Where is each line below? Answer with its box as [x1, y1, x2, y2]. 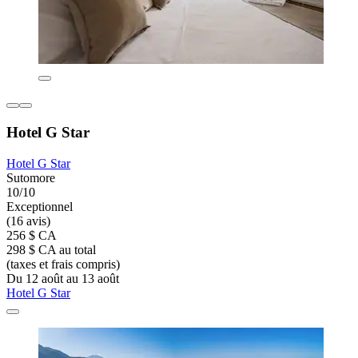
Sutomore [6, 170, 55, 185]
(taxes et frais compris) [6, 257, 120, 271]
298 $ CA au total [6, 242, 96, 257]
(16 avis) [6, 213, 50, 228]
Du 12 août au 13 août [6, 271, 119, 285]
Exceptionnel [6, 199, 73, 213]
